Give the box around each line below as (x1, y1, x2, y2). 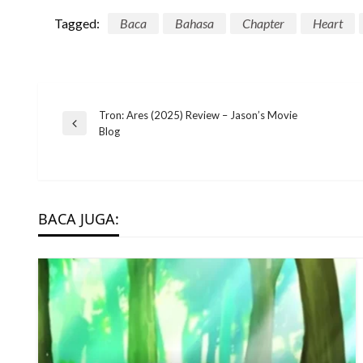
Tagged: (54, 15, 100, 31)
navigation (62, 151, 221, 196)
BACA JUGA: (38, 208, 119, 228)
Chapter (242, 15, 284, 31)
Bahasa (175, 15, 214, 31)
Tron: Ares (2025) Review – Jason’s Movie (99, 108, 297, 122)
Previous (62, 123, 103, 137)
